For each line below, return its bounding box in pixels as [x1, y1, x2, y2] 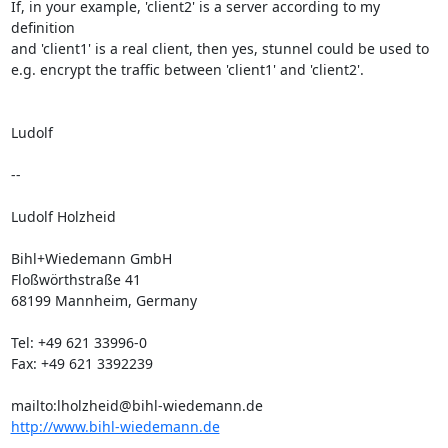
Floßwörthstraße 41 [10, 270, 141, 289]
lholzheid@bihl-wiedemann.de [56, 396, 263, 415]
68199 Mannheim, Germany [10, 291, 197, 310]
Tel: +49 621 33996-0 [10, 333, 147, 352]
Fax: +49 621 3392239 [10, 354, 153, 373]
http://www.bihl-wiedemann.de [10, 417, 220, 436]
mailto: [10, 396, 57, 415]
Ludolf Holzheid [10, 207, 116, 226]
